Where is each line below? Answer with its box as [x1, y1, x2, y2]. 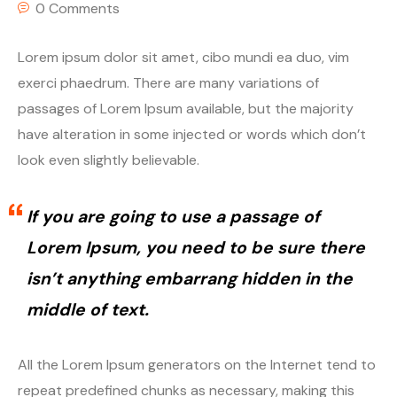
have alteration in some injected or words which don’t [18, 124, 366, 144]
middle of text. [27, 298, 149, 321]
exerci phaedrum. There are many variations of [18, 73, 319, 92]
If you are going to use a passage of [27, 205, 320, 228]
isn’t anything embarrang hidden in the [27, 267, 353, 290]
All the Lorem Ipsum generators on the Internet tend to [18, 354, 376, 374]
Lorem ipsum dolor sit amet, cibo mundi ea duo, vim [18, 47, 349, 66]
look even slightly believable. [18, 150, 199, 169]
